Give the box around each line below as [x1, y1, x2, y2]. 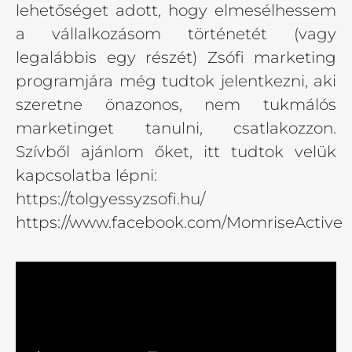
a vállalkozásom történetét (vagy [16, 24, 336, 44]
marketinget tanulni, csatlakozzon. [16, 119, 336, 138]
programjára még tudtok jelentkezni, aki [16, 71, 336, 91]
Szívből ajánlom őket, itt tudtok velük [16, 142, 336, 162]
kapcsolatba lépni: [16, 166, 157, 185]
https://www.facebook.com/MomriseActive [16, 213, 343, 233]
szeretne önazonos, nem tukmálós [16, 95, 336, 115]
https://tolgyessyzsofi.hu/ [16, 189, 205, 209]
